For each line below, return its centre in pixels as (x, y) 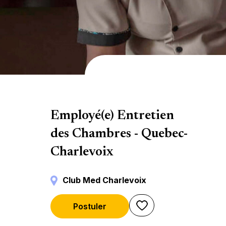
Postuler (90, 206)
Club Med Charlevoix (104, 180)
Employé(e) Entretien (112, 116)
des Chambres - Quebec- (119, 134)
